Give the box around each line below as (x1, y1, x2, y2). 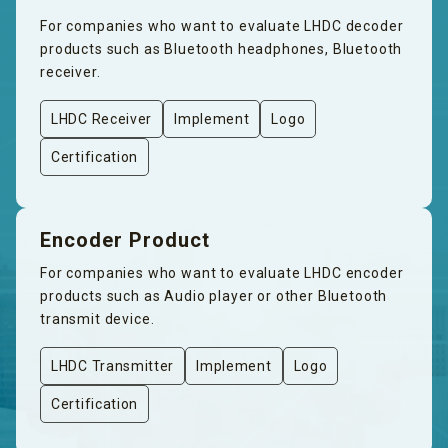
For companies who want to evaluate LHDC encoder (40, 265, 404, 281)
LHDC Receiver (51, 111, 153, 127)
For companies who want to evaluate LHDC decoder (40, 18, 404, 34)
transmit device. (40, 311, 155, 327)
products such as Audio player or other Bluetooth (40, 288, 388, 304)
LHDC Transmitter (51, 358, 175, 374)
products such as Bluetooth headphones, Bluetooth (40, 41, 403, 57)
